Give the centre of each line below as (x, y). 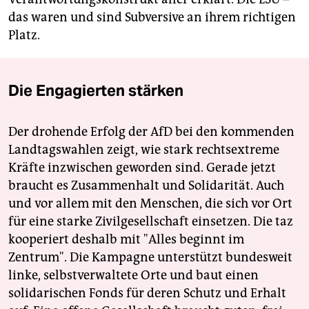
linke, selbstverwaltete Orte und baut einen (133, 276)
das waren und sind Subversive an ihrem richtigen (152, 18)
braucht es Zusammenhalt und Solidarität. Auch (146, 186)
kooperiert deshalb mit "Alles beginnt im (126, 240)
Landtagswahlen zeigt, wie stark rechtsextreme (144, 150)
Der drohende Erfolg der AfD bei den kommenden (151, 132)
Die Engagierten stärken (96, 91)
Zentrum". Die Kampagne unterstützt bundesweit (150, 258)
